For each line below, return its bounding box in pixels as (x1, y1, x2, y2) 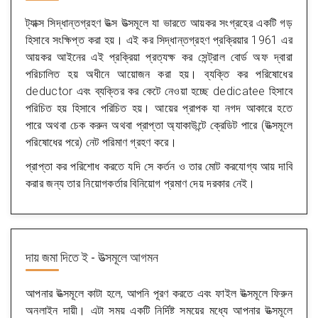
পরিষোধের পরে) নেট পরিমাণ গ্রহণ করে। (26, 136, 177, 149)
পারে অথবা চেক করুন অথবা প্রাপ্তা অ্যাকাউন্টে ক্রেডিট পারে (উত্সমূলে (26, 119, 292, 132)
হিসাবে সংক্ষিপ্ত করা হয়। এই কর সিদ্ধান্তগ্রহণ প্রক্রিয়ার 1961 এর (26, 33, 292, 47)
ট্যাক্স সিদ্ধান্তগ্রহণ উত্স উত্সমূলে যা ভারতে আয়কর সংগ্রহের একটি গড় (26, 16, 292, 30)
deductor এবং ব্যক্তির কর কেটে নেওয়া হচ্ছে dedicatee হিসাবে (26, 84, 292, 98)
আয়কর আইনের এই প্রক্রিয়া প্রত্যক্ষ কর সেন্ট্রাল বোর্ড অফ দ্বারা (26, 50, 292, 64)
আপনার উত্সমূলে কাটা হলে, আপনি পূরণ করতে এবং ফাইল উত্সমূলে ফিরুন (26, 287, 292, 300)
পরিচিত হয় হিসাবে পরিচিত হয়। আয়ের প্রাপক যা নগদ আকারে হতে (26, 102, 292, 115)
